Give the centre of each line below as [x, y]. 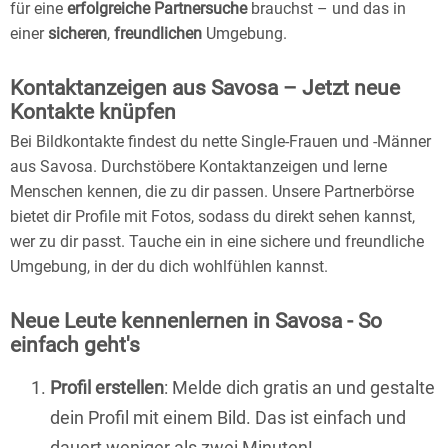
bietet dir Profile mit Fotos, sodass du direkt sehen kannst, [212, 217]
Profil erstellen [107, 388]
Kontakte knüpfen [93, 112]
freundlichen [158, 34]
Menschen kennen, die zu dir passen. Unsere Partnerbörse [212, 192]
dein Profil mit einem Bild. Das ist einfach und [228, 418]
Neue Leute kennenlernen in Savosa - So [196, 321]
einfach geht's [75, 345]
